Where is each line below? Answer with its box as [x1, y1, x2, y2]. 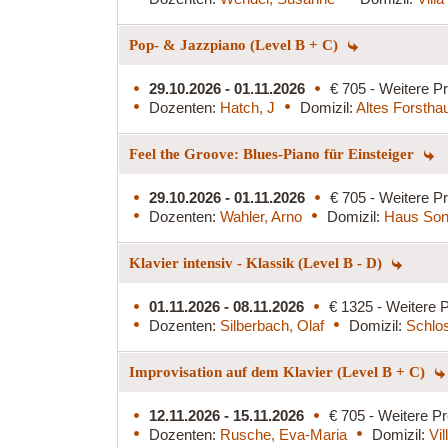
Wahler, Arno [220, 207, 302, 225]
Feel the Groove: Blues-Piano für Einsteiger [129, 145, 418, 162]
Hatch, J [220, 98, 275, 116]
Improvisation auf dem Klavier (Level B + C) [129, 363, 429, 380]
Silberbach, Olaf [220, 316, 324, 334]
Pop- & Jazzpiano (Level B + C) [129, 36, 342, 53]
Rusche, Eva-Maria [220, 425, 347, 443]
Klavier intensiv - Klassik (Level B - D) [129, 254, 386, 271]
